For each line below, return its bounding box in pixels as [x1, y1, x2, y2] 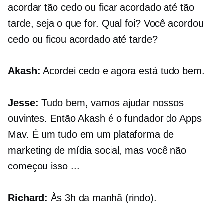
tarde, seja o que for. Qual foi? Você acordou [8, 18, 204, 29]
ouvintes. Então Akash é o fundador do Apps [8, 113, 202, 124]
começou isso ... [8, 161, 80, 172]
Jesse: [8, 97, 39, 109]
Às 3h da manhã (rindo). [48, 192, 157, 204]
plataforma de [111, 129, 174, 140]
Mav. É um [8, 129, 58, 140]
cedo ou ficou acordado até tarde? [8, 34, 158, 45]
